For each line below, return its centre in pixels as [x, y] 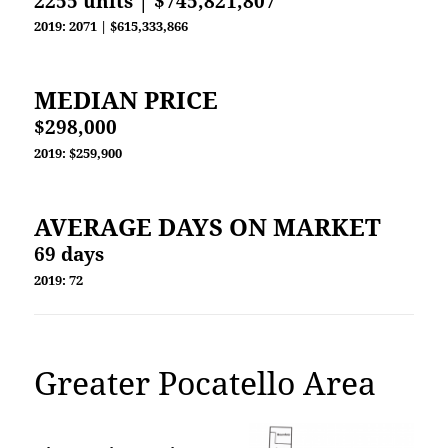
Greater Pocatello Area [205, 383]
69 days [69, 254]
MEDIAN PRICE [126, 100]
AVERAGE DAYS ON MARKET [208, 227]
